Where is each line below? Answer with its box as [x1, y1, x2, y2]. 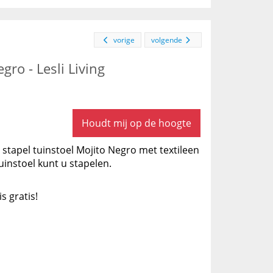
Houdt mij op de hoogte [82, 116, 191, 130]
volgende [151, 35, 182, 45]
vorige [113, 35, 135, 45]
